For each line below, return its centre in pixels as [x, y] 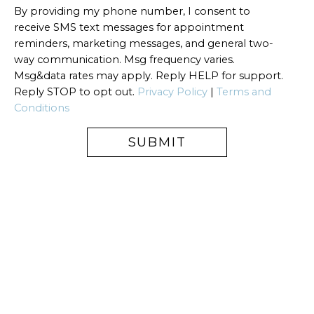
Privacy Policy [172, 91]
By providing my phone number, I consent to [132, 11]
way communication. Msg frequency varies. [124, 59]
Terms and [244, 91]
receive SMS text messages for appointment [129, 27]
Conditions [42, 108]
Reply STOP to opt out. [76, 91]
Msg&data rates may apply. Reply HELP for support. [149, 75]
